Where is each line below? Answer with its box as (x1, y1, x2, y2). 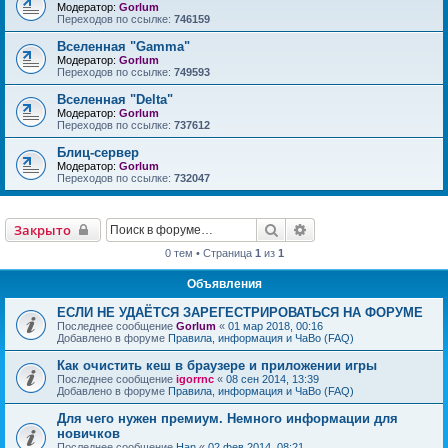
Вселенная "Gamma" (57, 39, 190, 54)
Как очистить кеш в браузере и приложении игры (57, 358, 377, 373)
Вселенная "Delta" (57, 92, 173, 107)
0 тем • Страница (164, 247, 255, 259)
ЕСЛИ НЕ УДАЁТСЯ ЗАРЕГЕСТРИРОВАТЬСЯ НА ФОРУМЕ (57, 305, 423, 320)
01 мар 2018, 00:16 (228, 320, 323, 332)
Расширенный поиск (308, 220, 443, 238)
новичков (57, 426, 120, 441)
